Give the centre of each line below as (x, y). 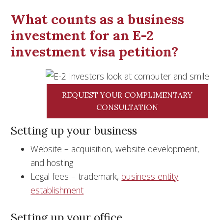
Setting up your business (74, 130)
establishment (57, 190)
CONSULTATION (127, 107)
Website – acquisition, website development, (115, 149)
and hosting (52, 162)
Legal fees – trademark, (76, 176)
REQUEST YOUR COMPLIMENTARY (127, 95)
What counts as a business (98, 19)
